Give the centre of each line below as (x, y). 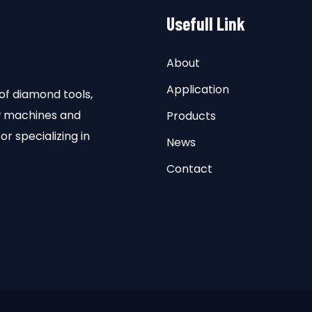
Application (198, 89)
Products (191, 116)
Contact (189, 169)
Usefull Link (206, 23)
